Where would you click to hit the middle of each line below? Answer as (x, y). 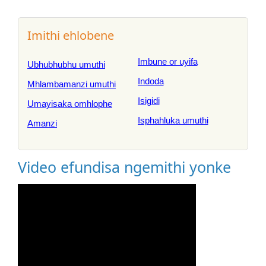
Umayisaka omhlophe (70, 104)
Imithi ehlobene (71, 35)
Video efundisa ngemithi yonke (124, 167)
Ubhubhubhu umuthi (66, 64)
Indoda (151, 81)
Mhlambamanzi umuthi (72, 84)
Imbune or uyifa (167, 61)
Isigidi (148, 101)
